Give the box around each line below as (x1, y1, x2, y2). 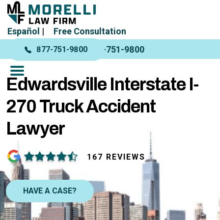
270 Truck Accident (6, 97, 156, 116)
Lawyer (6, 119, 65, 138)
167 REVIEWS (87, 152, 145, 162)
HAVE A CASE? (23, 186, 77, 195)
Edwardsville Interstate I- (6, 75, 198, 94)
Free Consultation (54, 26, 126, 36)
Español (7, 26, 42, 36)
